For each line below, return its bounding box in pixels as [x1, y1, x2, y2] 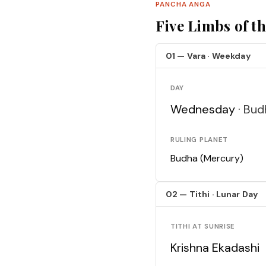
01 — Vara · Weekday [166, 50, 251, 62]
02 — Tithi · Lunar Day [166, 189, 259, 200]
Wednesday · [170, 102, 243, 118]
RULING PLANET [170, 135, 228, 145]
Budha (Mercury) [170, 152, 243, 165]
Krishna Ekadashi [170, 240, 259, 256]
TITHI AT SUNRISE [170, 222, 236, 232]
